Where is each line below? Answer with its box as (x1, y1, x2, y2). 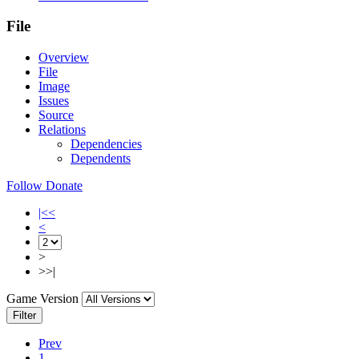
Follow (6, 179, 42, 193)
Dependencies (71, 137, 142, 151)
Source (38, 108, 74, 123)
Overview (38, 50, 89, 65)
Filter (13, 309, 36, 322)
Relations (38, 123, 86, 137)
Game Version (6, 292, 82, 306)
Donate (46, 179, 83, 193)
